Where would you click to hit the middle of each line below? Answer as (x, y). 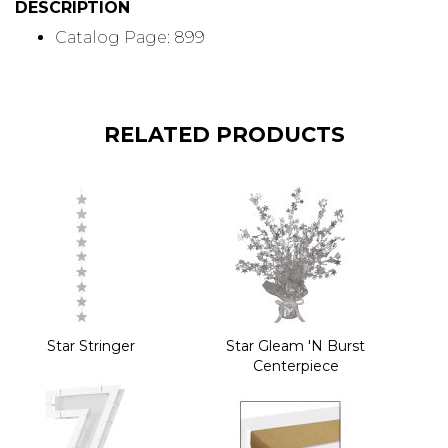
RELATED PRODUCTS (224, 135)
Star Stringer (91, 345)
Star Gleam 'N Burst (296, 345)
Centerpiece (295, 365)
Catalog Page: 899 (130, 38)
